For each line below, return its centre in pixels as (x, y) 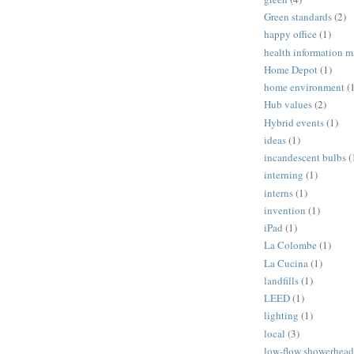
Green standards (298, 17)
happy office (290, 34)
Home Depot (291, 69)
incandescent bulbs (305, 158)
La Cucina (286, 263)
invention (285, 210)
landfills (281, 280)
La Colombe (290, 245)
